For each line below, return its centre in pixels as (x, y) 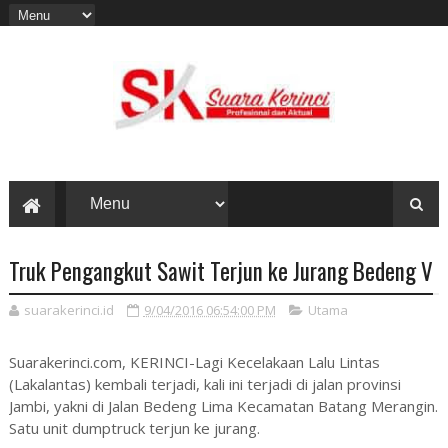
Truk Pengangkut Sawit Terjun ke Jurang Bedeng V (220, 271)
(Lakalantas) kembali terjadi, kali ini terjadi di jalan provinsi (204, 384)
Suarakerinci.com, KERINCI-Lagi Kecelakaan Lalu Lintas (194, 362)
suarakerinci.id (68, 310)
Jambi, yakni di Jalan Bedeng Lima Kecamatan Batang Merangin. (223, 406)
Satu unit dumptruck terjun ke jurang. (134, 428)
